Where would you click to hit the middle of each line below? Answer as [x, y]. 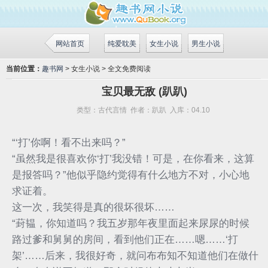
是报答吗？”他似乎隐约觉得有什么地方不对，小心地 [131, 175]
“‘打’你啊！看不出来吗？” [69, 142]
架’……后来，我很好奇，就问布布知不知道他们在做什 [135, 255]
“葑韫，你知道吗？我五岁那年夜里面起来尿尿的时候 [131, 223]
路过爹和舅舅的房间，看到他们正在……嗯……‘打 [125, 239]
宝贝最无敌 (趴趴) [145, 91]
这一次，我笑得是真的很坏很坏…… [93, 207]
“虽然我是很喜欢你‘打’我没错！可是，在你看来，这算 [133, 159]
